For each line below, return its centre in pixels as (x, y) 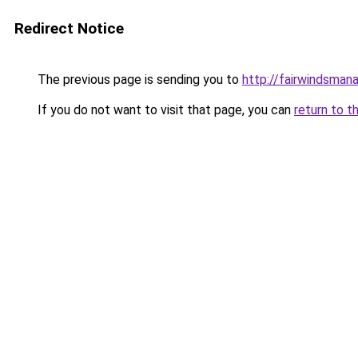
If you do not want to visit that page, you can (164, 110)
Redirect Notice (69, 28)
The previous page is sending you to (138, 80)
